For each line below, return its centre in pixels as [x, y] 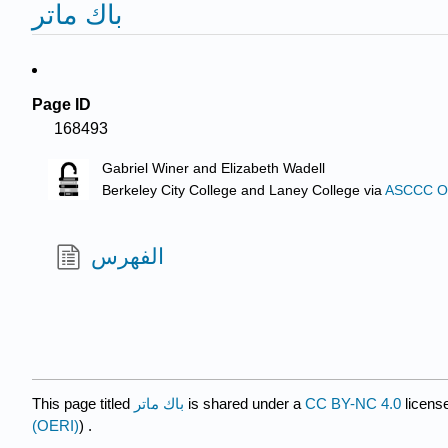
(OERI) [55, 425]
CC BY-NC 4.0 [353, 403]
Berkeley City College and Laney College [231, 191]
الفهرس [128, 257]
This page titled [83, 403]
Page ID [61, 104]
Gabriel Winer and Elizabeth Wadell [214, 169]
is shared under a [244, 403]
